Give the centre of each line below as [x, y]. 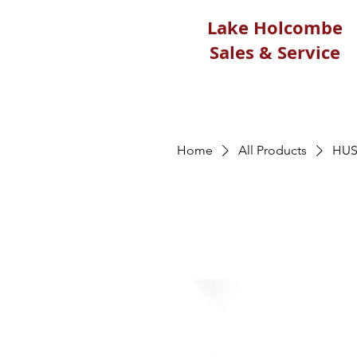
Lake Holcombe [275, 27]
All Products [273, 150]
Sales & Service [275, 52]
